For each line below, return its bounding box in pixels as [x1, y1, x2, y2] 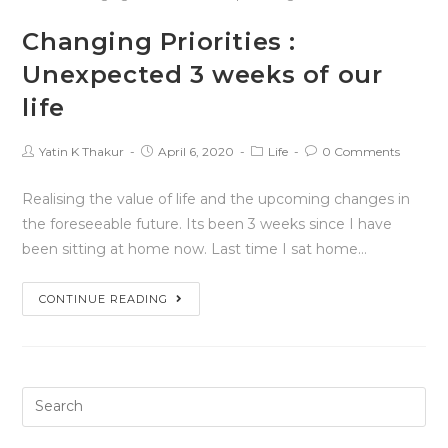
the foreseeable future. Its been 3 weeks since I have [22, 214, 393, 233]
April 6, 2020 [158, 143, 235, 159]
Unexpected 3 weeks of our [22, 59, 383, 89]
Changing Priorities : [22, 26, 297, 56]
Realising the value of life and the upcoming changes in [22, 189, 411, 208]
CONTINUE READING [39, 291, 169, 306]
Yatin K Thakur [39, 143, 125, 159]
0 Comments [322, 143, 401, 159]
